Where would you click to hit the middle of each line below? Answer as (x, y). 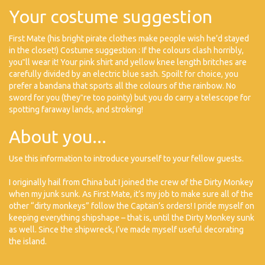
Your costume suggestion (111, 17)
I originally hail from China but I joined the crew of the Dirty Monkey (131, 182)
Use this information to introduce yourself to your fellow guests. (126, 159)
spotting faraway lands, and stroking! (76, 109)
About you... (58, 137)
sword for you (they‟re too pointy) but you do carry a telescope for (130, 98)
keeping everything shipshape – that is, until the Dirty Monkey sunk (132, 218)
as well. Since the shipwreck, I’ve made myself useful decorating (126, 230)
